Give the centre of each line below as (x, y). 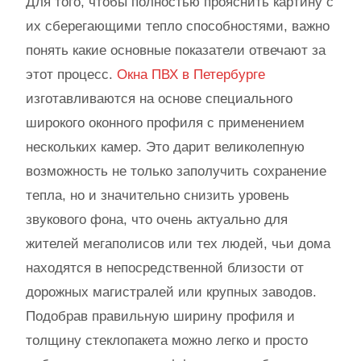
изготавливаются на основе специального (159, 98)
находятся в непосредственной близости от (165, 268)
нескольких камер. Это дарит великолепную (165, 147)
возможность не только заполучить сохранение (176, 171)
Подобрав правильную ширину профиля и (160, 316)
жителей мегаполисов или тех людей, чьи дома (178, 243)
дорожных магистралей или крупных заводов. (171, 292)
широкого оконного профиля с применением (165, 122)
